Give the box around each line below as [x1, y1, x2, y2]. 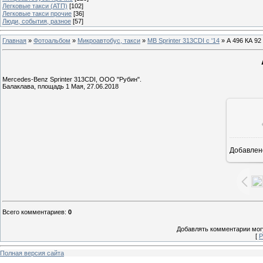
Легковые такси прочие [2, 9, 72, 17]
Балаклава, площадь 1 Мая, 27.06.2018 [2, 82, 119, 90]
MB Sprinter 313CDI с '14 [147, 36, 220, 44]
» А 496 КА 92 [220, 36, 261, 44]
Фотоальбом [33, 36, 70, 44]
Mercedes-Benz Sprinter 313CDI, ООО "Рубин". [2, 75, 141, 83]
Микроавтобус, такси [77, 36, 140, 44]
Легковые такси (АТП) [2, 2, 68, 9]
